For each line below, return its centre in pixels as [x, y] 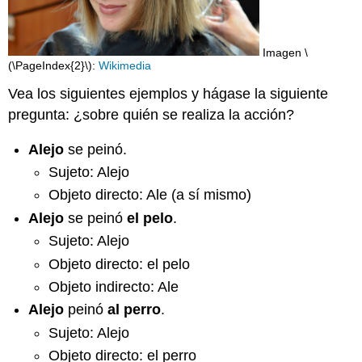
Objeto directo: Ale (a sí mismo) [149, 195]
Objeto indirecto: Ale [113, 287]
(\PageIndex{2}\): [54, 66]
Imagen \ [284, 52]
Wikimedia [125, 66]
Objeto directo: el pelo [119, 264]
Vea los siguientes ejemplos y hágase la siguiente [168, 94]
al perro [135, 310]
